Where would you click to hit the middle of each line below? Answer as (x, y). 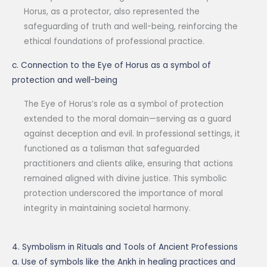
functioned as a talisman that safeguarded (112, 149)
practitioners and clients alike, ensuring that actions (128, 164)
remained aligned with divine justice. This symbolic (125, 179)
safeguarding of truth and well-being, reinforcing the (131, 27)
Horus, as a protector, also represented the (112, 12)
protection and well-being (65, 80)
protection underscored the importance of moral (123, 194)
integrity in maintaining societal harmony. (107, 209)
